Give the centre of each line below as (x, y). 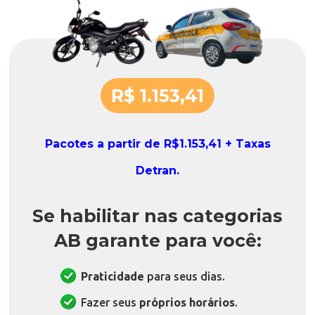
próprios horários (187, 303)
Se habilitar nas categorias (157, 216)
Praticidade (112, 277)
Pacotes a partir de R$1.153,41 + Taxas (157, 144)
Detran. (157, 171)
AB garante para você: (157, 241)
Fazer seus (110, 303)
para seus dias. (185, 277)
